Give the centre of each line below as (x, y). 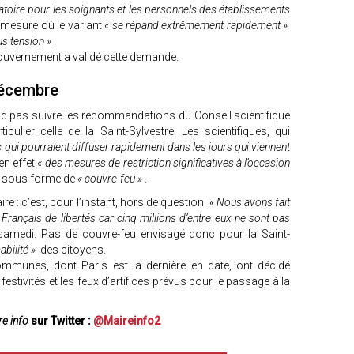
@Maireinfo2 (126, 321)
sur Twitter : (60, 321)
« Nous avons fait (250, 202)
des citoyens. (73, 250)
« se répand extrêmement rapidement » (198, 25)
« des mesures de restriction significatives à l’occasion (164, 163)
